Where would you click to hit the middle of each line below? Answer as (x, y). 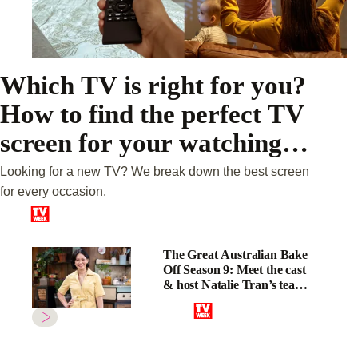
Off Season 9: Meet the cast (235, 269)
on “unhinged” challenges (231, 300)
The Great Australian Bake (235, 254)
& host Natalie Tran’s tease (234, 284)
